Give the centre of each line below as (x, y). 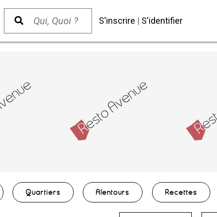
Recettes (181, 192)
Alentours (113, 192)
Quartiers (43, 192)
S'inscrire (117, 21)
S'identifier (162, 21)
